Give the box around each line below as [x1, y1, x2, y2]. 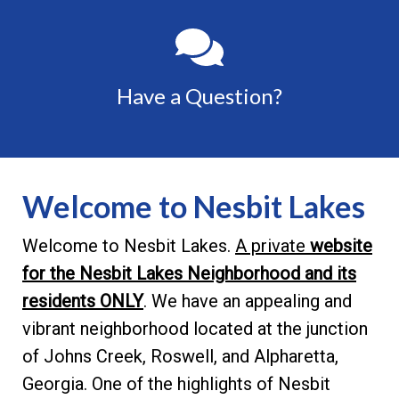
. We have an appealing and [143, 290, 352, 312]
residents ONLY [22, 290, 143, 312]
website [305, 235, 372, 256]
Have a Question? [117, 83, 282, 109]
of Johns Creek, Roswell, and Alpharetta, [22, 346, 338, 367]
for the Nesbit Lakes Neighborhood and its [22, 263, 356, 284]
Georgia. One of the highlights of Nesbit [22, 373, 330, 395]
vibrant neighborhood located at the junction [22, 318, 368, 339]
